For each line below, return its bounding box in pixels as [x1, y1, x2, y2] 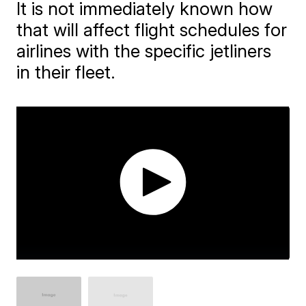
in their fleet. [16, 61, 116, 83]
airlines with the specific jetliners [16, 40, 272, 61]
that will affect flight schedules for [16, 19, 288, 40]
